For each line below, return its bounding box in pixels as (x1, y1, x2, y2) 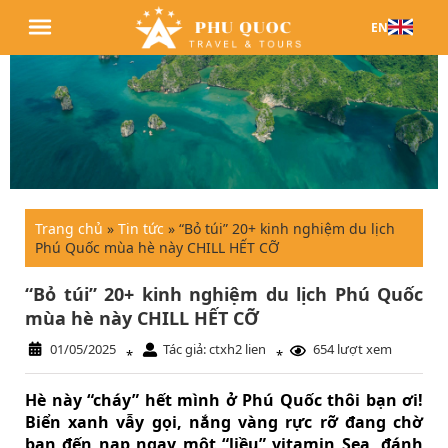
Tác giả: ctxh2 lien (163, 340, 266, 359)
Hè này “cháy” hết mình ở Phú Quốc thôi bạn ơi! (25, 389, 423, 412)
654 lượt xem (313, 340, 392, 359)
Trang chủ (35, 219, 103, 239)
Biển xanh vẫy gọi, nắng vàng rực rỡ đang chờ (25, 411, 423, 434)
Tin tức (118, 219, 164, 239)
